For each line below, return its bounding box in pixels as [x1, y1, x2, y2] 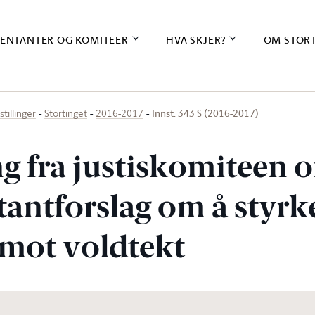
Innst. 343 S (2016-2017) [152, 105, 259, 120]
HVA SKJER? [166, 32, 226, 48]
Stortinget [44, 106, 87, 120]
